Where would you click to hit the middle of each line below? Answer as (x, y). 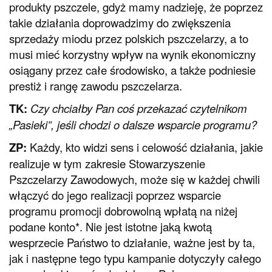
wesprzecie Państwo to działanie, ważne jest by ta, (132, 242)
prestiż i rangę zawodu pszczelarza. (96, 86)
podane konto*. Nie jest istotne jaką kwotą (110, 226)
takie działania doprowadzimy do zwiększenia (120, 23)
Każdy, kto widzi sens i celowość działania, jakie (146, 147)
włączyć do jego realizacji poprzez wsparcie (115, 195)
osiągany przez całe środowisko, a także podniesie (132, 70)
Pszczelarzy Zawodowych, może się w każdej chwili (134, 179)
